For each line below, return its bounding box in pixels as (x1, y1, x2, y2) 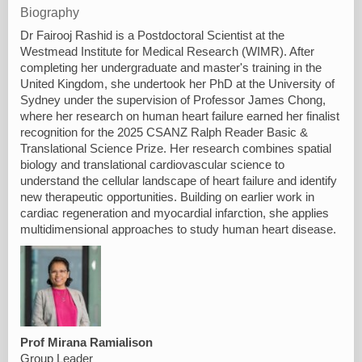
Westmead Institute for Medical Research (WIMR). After (20, 44, 314, 58)
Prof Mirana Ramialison (20, 335, 153, 349)
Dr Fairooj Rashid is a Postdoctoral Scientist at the (20, 28, 284, 42)
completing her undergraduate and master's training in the (20, 61, 322, 74)
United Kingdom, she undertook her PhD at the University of (20, 77, 335, 90)
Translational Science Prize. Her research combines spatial (20, 141, 331, 155)
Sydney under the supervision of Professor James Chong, (20, 93, 326, 107)
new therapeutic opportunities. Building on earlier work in (20, 190, 314, 204)
